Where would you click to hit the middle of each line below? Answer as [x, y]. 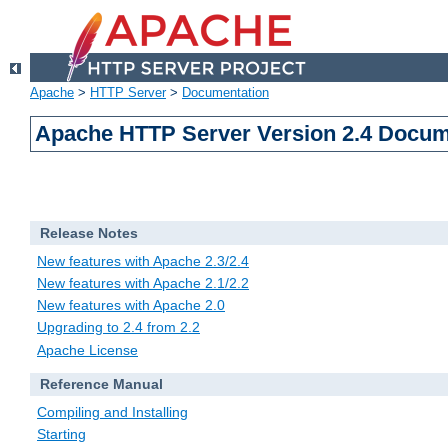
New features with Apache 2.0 [131, 305]
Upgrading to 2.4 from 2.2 [118, 327]
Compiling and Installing [112, 412]
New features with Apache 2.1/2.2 [143, 283]
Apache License [87, 349]
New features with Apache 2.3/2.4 [143, 260]
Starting [61, 434]
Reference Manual [101, 384]
